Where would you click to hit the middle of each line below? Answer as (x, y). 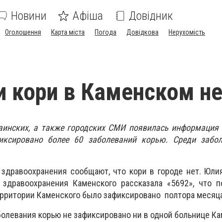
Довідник (151, 16)
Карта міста (68, 32)
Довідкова (142, 32)
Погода (106, 32)
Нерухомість (187, 32)
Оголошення (23, 32)
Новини (29, 16)
